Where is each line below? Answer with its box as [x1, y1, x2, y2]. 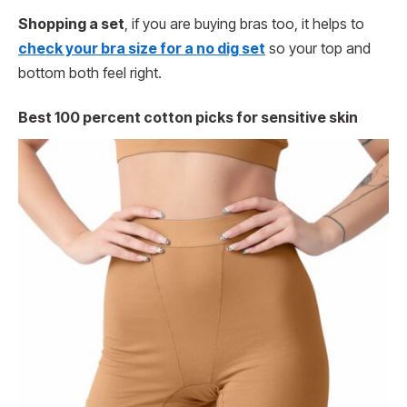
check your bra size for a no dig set [18, 39, 265, 57]
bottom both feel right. [18, 64, 162, 82]
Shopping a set [18, 15, 124, 33]
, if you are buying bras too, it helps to [124, 15, 364, 33]
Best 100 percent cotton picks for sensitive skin [18, 109, 358, 127]
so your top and [265, 39, 371, 57]
